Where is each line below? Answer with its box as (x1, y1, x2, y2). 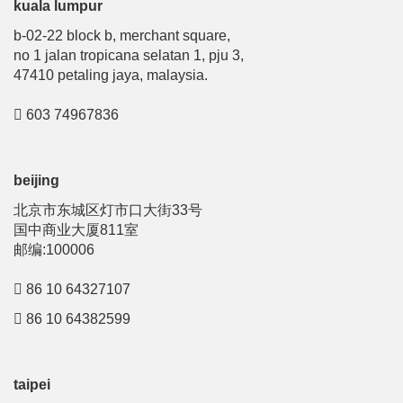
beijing (13, 173, 59, 188)
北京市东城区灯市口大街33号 (13, 202, 202, 218)
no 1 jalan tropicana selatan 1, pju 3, (13, 48, 244, 63)
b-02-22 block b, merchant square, (13, 28, 230, 43)
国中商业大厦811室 (13, 222, 139, 237)
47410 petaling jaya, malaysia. (13, 67, 208, 83)
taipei (13, 377, 50, 392)
